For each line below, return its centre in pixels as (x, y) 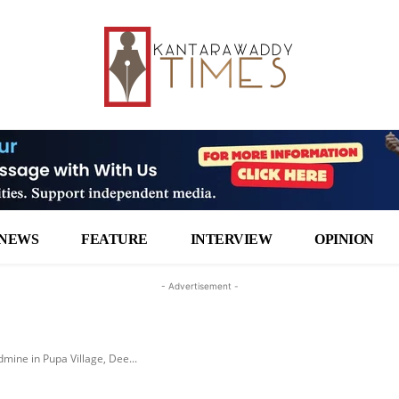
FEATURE (114, 239)
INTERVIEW (231, 239)
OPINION (344, 239)
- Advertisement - (199, 286)
